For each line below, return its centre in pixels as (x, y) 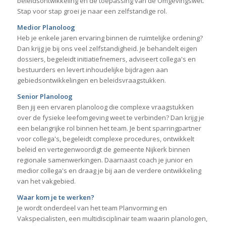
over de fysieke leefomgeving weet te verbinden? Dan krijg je (110, 118)
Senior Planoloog (45, 97)
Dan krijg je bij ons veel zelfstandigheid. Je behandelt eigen (107, 49)
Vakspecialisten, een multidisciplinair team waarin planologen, (112, 219)
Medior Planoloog (46, 27)
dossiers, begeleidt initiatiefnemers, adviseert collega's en (106, 59)
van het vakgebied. (46, 181)
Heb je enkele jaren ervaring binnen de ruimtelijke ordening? (110, 38)
